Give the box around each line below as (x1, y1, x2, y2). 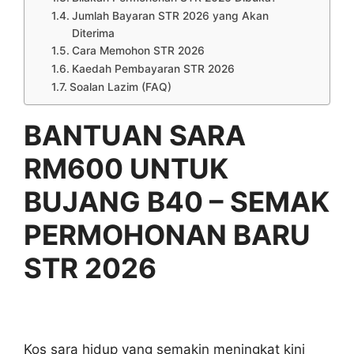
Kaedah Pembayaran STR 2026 (71, 62, 235, 75)
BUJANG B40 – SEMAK (24, 184, 330, 218)
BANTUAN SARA (24, 118, 246, 152)
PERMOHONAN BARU (24, 217, 311, 251)
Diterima (71, 26, 115, 40)
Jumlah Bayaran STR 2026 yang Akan (71, 9, 269, 22)
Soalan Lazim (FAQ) (69, 80, 171, 93)
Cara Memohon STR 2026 (71, 43, 205, 57)
